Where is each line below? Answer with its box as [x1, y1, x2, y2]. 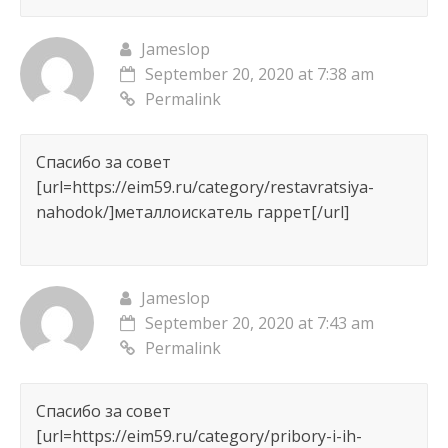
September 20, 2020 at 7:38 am [144, 63, 374, 86]
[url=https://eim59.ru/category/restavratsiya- [35, 176, 374, 199]
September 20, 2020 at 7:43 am [144, 312, 374, 335]
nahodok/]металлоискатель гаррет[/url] [35, 201, 349, 224]
